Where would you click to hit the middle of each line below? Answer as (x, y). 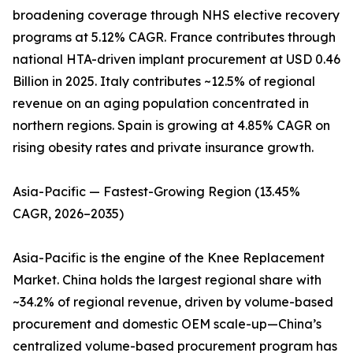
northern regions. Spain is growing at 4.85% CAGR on (171, 126)
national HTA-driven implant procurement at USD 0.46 (176, 59)
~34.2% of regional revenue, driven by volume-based (173, 302)
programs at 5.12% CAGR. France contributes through (174, 37)
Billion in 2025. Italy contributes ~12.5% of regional (164, 82)
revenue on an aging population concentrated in (161, 104)
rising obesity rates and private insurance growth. (163, 148)
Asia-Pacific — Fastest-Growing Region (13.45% (156, 192)
